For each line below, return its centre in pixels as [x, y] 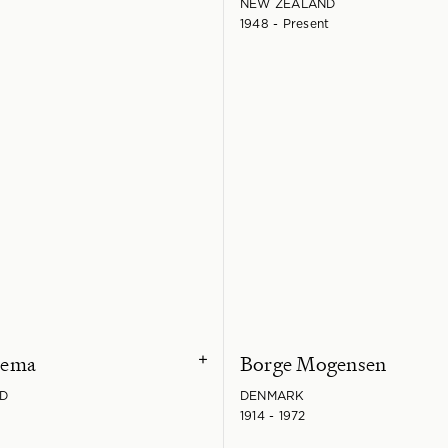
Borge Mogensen [313, 364]
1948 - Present [285, 23]
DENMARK [272, 396]
